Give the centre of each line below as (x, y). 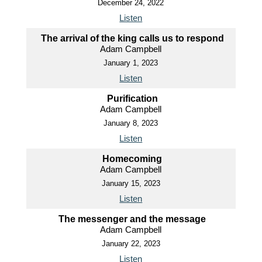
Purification (132, 99)
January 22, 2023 (131, 244)
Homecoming (132, 159)
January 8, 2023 (131, 123)
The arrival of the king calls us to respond (132, 38)
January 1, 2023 (131, 63)
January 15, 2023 (131, 183)
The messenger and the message (132, 219)
